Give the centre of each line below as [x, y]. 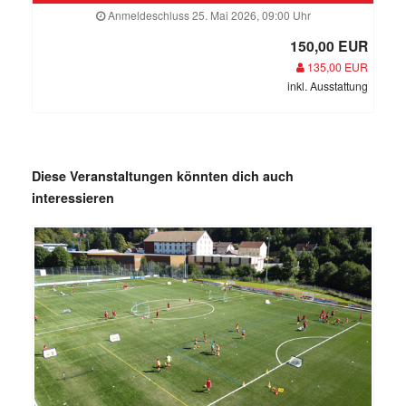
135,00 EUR [336, 66]
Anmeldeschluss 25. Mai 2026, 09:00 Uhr [208, 14]
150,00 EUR [329, 45]
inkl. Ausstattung [328, 85]
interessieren [73, 197]
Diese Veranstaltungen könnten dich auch [163, 175]
